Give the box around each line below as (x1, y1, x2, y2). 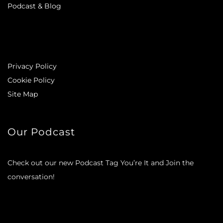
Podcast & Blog (7, 1, 61, 10)
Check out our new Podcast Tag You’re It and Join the (7, 158, 194, 167)
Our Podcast (7, 125, 75, 138)
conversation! (7, 172, 55, 181)
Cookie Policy (7, 75, 55, 85)
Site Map (7, 89, 38, 99)
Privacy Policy (7, 61, 57, 71)
